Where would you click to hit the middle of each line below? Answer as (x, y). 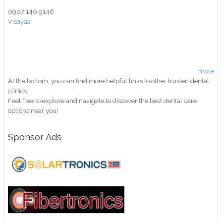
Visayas (19, 21)
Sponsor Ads (35, 137)
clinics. (18, 91)
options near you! (33, 111)
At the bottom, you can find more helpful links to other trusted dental (109, 81)
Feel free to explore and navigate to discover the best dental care (103, 101)
